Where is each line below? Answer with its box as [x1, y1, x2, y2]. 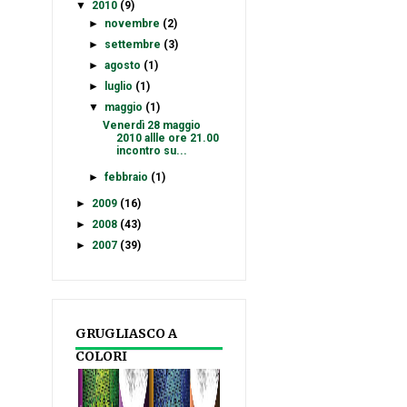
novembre [104, 17, 161, 30]
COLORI [75, 348, 127, 364]
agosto [104, 59, 142, 72]
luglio [104, 80, 134, 93]
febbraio [104, 171, 149, 184]
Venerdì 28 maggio [102, 119, 201, 132]
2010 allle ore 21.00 [115, 132, 219, 144]
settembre [104, 38, 162, 51]
